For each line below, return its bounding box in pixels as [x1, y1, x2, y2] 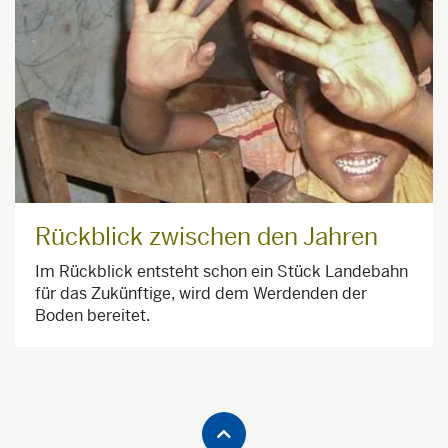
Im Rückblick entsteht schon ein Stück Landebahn [35, 261, 408, 283]
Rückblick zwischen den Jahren [35, 222, 378, 253]
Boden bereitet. [35, 305, 150, 327]
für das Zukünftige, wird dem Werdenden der [35, 283, 367, 305]
